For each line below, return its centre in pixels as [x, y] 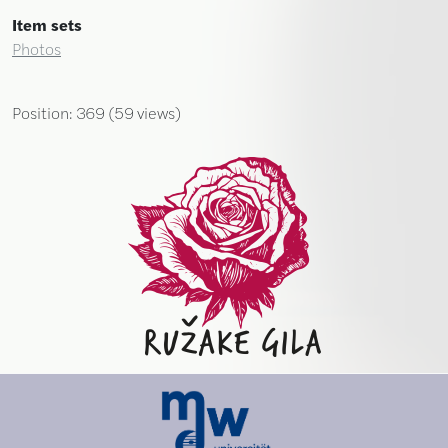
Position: [44, 113]
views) [157, 113]
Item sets [47, 25]
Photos [36, 49]
